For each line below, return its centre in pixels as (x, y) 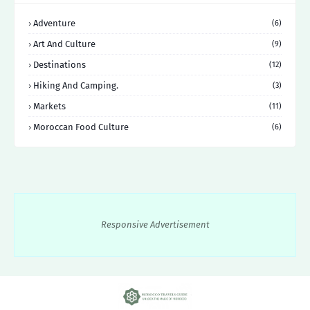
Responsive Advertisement (155, 224)
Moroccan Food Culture (81, 127)
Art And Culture (64, 44)
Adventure (54, 23)
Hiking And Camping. (76, 85)
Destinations (60, 64)
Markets (49, 106)
